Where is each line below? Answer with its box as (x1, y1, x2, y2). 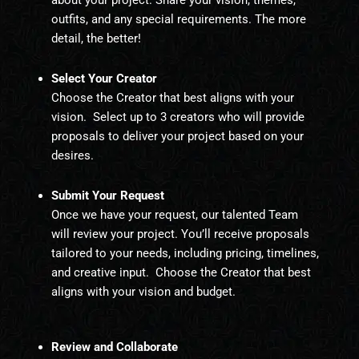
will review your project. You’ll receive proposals (50, 226, 309, 241)
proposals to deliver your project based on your (50, 129, 304, 143)
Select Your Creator (50, 71, 157, 86)
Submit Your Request (50, 188, 167, 203)
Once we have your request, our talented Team (50, 207, 298, 222)
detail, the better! (50, 31, 141, 46)
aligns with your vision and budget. (50, 284, 236, 299)
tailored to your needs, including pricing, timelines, (50, 245, 319, 260)
